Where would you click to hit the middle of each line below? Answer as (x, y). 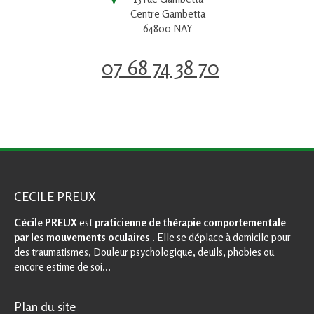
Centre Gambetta (168, 14)
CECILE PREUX (55, 197)
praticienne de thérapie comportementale (190, 223)
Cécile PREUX (46, 223)
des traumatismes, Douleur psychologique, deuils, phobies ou (144, 252)
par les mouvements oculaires (82, 238)
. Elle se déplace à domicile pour (220, 238)
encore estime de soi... (62, 267)
